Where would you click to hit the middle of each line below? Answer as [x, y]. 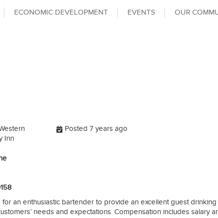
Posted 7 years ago [96, 128]
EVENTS [141, 12]
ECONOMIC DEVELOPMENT [61, 12]
